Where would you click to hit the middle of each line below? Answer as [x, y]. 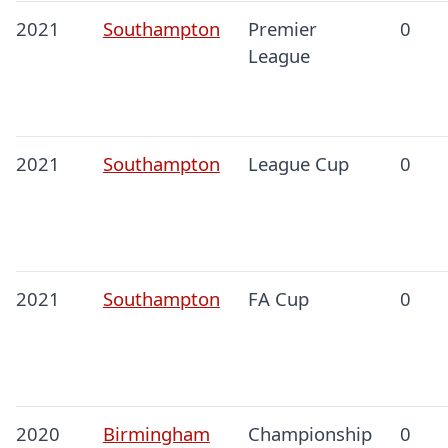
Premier [282, 29]
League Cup [298, 164]
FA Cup [278, 299]
